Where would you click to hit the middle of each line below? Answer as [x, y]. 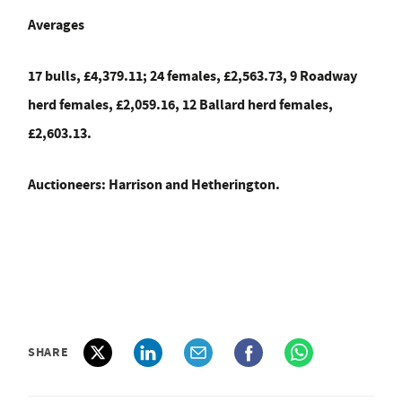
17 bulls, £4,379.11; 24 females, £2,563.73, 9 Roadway [192, 75]
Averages [56, 24]
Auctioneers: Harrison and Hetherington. [154, 184]
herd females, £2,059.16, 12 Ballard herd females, [180, 104]
